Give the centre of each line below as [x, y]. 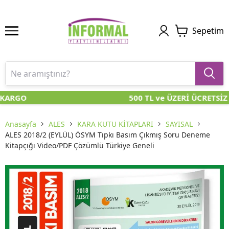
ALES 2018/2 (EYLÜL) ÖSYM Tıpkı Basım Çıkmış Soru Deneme [108, 135]
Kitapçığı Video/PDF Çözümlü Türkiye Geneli [80, 146]
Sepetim [208, 31]
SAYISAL [179, 124]
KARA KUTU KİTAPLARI [115, 124]
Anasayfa [21, 124]
